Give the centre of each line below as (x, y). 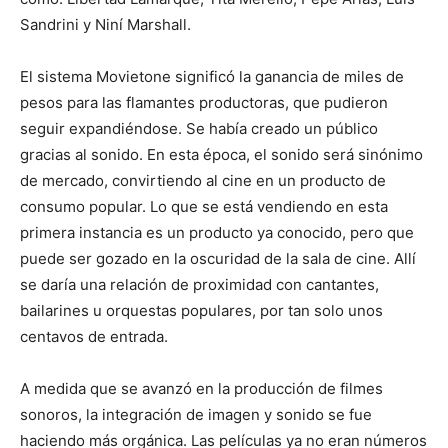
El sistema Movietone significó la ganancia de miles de (212, 76)
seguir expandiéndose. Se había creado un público (199, 128)
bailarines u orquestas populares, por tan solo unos (201, 310)
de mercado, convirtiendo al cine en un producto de (203, 180)
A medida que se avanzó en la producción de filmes (201, 388)
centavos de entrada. (94, 336)
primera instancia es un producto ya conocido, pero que (217, 232)
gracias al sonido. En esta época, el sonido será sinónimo (221, 154)
